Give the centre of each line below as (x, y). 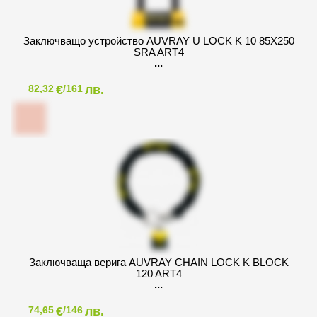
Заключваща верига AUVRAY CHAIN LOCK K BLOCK (158, 263)
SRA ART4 (158, 52)
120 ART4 (158, 274)
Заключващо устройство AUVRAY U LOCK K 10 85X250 (158, 41)
